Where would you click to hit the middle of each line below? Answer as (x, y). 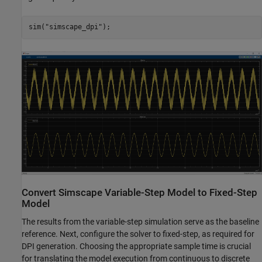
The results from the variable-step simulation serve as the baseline (140, 221)
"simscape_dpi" (73, 27)
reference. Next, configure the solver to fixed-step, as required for (138, 234)
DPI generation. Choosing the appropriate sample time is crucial (136, 246)
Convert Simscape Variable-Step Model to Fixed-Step (139, 192)
